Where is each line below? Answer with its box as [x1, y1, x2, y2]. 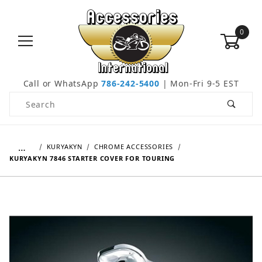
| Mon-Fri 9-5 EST [159, 78, 239, 89]
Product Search [10, 93, 77, 105]
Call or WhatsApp [23, 78, 102, 89]
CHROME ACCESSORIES [94, 142, 174, 151]
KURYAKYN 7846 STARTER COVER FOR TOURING [9, 154, 175, 163]
